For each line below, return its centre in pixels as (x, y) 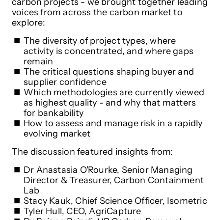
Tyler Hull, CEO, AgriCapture (82, 211)
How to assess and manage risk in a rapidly (113, 124)
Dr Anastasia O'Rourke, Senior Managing (108, 170)
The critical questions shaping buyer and (109, 72)
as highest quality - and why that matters (110, 103)
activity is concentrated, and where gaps (109, 51)
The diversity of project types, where (100, 41)
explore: (29, 23)
